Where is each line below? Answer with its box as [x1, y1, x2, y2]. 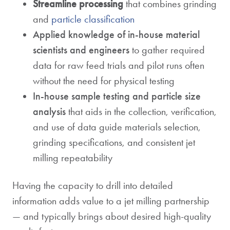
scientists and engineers [33, 44, 129, 56]
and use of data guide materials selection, [33, 121, 201, 133]
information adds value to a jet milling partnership [12, 195, 209, 207]
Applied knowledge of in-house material [33, 28, 200, 41]
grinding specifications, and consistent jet [33, 136, 195, 149]
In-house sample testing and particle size [33, 90, 201, 103]
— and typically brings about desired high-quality [12, 210, 211, 223]
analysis [33, 105, 66, 118]
